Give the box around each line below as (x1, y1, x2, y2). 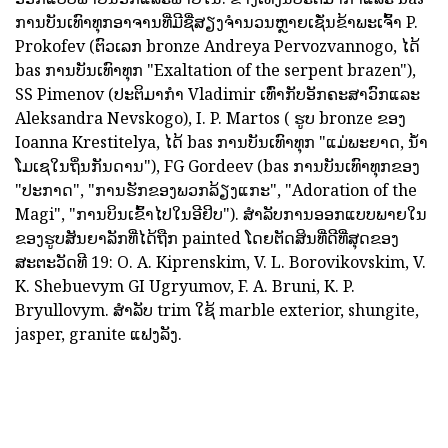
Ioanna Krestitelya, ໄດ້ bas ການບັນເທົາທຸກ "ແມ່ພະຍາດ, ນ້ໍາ (15, 131, 428, 153)
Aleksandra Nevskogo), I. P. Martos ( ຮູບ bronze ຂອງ (15, 107, 406, 129)
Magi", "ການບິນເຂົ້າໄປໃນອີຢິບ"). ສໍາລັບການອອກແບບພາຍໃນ (15, 203, 427, 225)
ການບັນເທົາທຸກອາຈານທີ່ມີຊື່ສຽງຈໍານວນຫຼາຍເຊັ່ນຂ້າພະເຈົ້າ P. (15, 11, 418, 33)
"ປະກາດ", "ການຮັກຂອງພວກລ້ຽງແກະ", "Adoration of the (15, 179, 417, 201)
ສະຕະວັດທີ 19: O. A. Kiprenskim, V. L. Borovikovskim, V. (15, 251, 426, 273)
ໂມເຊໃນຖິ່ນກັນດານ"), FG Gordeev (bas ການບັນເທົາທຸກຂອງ (15, 155, 420, 177)
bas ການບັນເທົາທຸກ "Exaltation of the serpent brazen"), (15, 59, 416, 81)
